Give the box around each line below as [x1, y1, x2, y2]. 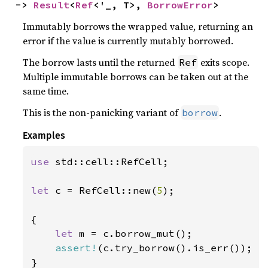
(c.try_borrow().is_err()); [97, 242, 253, 254]
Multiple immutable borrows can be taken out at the [23, 70, 249, 83]
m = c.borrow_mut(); [79, 227, 193, 239]
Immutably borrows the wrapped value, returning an [23, 20, 254, 33]
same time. [23, 84, 69, 98]
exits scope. [198, 56, 250, 69]
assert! [55, 242, 98, 254]
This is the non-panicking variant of [23, 106, 181, 119]
